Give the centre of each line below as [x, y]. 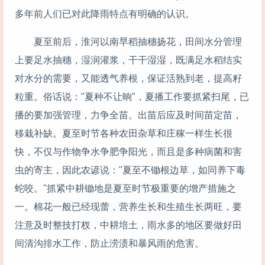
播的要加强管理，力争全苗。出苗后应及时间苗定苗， [128, 115]
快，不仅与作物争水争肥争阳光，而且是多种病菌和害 [128, 151]
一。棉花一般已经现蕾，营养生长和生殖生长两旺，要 [128, 206]
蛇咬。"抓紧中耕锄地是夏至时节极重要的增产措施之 [125, 188]
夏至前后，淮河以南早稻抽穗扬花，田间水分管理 [128, 41]
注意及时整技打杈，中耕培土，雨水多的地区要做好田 [128, 225]
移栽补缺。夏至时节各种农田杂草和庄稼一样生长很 [124, 133]
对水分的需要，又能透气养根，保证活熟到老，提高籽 [128, 78]
